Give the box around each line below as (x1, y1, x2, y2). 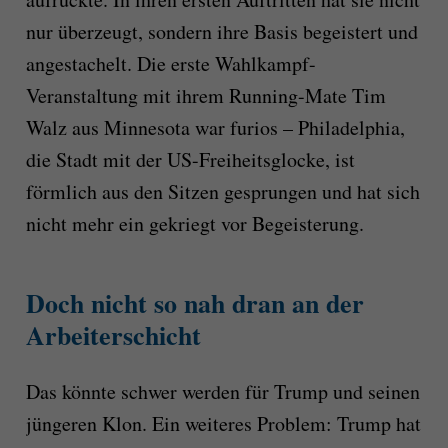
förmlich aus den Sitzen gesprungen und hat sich (25, 177, 420, 205)
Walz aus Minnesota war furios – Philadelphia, (25, 113, 405, 141)
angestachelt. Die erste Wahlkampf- (25, 49, 316, 77)
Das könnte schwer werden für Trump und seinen (25, 377, 420, 405)
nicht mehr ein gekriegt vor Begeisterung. (25, 209, 364, 237)
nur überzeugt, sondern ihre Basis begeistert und (25, 17, 418, 45)
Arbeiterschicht (25, 315, 201, 354)
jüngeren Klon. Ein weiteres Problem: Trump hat (25, 409, 421, 437)
